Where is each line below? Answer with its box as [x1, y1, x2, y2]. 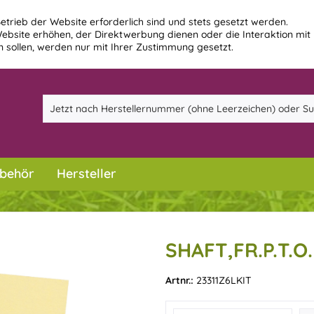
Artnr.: [165, 274, 196, 287]
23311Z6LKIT [196, 274, 252, 287]
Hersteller [57, 165, 116, 182]
